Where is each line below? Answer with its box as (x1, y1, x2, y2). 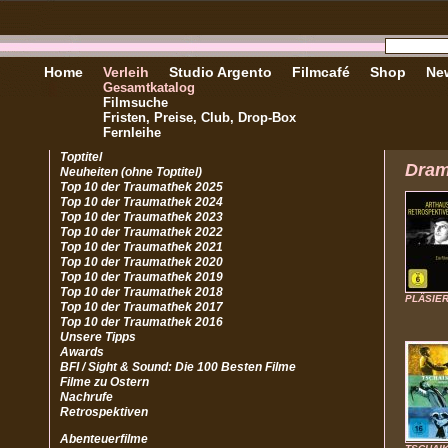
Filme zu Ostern (60, 375, 149, 389)
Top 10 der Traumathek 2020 (60, 255, 223, 269)
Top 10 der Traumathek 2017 (60, 300, 223, 314)
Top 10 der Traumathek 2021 (60, 240, 223, 254)
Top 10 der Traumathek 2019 (60, 270, 223, 284)
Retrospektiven (60, 405, 148, 419)
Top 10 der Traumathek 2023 (60, 210, 223, 224)
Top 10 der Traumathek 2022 (60, 225, 223, 239)
